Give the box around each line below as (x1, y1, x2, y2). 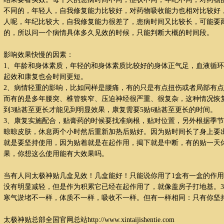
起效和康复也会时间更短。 (3, 73, 87, 81)
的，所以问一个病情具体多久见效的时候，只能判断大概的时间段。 (3, 29, 213, 37)
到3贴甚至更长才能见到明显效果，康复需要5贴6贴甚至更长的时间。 (3, 106, 217, 114)
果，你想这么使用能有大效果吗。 (3, 150, 108, 158)
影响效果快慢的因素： (3, 51, 73, 59)
